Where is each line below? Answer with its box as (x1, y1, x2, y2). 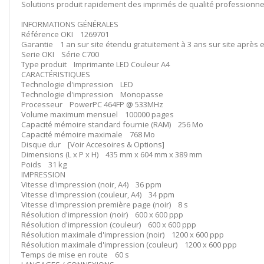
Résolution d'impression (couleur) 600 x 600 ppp (21, 219, 196, 230)
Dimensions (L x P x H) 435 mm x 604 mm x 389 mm (21, 149, 202, 160)
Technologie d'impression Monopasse (21, 89, 163, 100)
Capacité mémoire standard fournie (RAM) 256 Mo (21, 119, 203, 130)
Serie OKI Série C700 (21, 49, 99, 60)
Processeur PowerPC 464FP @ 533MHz (21, 99, 163, 110)
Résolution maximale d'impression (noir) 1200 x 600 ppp (21, 229, 224, 240)
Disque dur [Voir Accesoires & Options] (21, 139, 164, 150)
